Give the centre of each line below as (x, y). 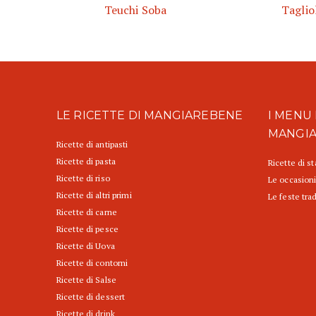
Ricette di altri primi (94, 195)
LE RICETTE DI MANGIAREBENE (150, 116)
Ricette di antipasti (92, 145)
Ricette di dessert (91, 297)
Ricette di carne (87, 212)
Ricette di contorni (92, 263)
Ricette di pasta (86, 162)
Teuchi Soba (135, 10)
